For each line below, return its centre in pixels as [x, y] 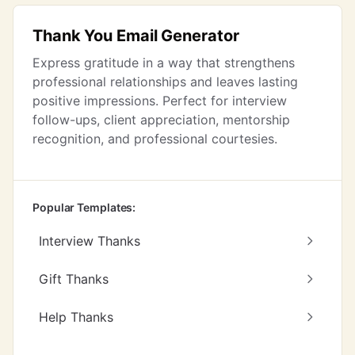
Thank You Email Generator [136, 36]
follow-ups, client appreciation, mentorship [161, 120]
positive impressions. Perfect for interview [160, 101]
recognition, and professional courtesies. [155, 139]
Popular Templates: [84, 207]
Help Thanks [76, 317]
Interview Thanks [90, 241]
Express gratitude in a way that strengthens [164, 63]
